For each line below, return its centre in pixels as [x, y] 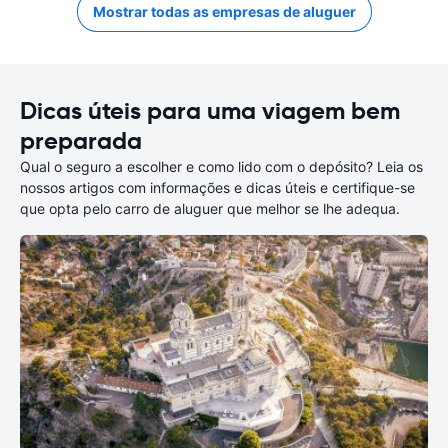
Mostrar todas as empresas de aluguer [224, 11]
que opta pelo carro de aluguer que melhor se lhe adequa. [210, 208]
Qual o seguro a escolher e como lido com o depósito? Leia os [221, 166]
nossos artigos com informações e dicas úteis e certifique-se [217, 187]
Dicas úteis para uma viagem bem [210, 111]
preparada [81, 141]
